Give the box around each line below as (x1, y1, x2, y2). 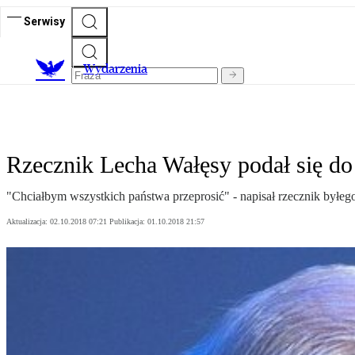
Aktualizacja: (6, 217, 50, 227)
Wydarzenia (83, 61, 147, 77)
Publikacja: (109, 217, 147, 227)
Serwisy (24, 14, 65, 28)
